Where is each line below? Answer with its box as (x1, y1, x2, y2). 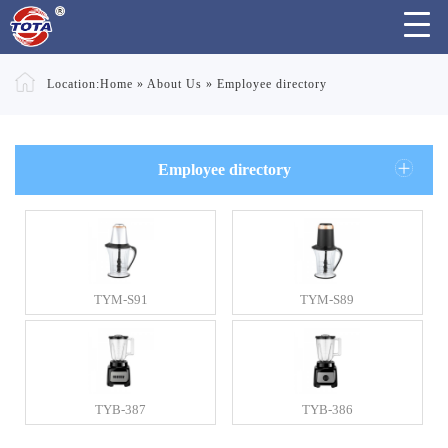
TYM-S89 (300, 292, 355, 307)
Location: (43, 76, 100, 91)
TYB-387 (95, 402, 147, 417)
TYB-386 (301, 402, 353, 417)
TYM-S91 (93, 292, 148, 307)
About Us (147, 76, 202, 91)
